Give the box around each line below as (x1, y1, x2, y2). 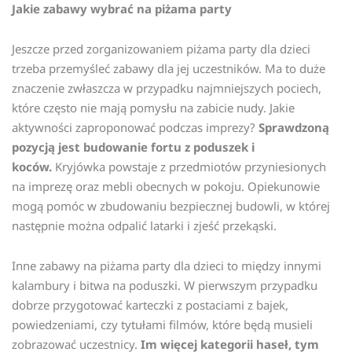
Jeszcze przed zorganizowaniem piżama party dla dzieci (12, 41, 310, 57)
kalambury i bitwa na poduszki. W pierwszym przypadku (12, 277, 317, 294)
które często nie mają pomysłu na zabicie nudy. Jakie (12, 100, 295, 116)
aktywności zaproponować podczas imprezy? (12, 119, 255, 136)
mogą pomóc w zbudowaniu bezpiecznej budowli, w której (12, 198, 330, 214)
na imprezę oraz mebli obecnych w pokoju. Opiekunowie (12, 178, 320, 195)
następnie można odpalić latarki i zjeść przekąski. (12, 218, 277, 234)
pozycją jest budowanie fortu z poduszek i (12, 139, 255, 156)
